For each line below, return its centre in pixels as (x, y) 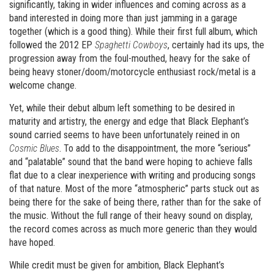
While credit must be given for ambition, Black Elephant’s (117, 265)
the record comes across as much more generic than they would (133, 229)
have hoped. (32, 243)
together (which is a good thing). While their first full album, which (133, 31)
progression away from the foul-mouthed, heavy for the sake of (130, 58)
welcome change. (43, 85)
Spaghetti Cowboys (131, 45)
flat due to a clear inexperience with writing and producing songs (132, 175)
